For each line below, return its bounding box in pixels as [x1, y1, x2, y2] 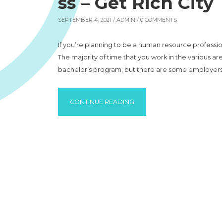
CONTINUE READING [70, 98, 134, 106]
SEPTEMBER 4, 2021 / [58, 16, 116, 23]
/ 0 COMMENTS [135, 16, 177, 23]
